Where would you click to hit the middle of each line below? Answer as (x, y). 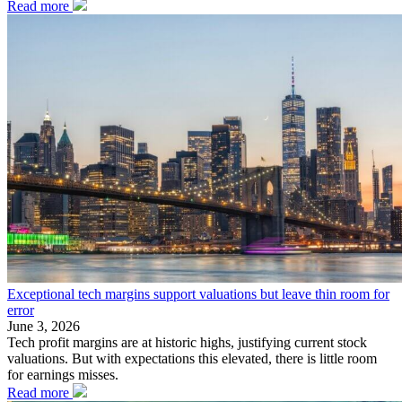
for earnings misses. (63, 375)
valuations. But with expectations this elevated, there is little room (192, 359)
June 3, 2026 (44, 327)
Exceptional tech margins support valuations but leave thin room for (198, 294)
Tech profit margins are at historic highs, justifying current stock (187, 343)
